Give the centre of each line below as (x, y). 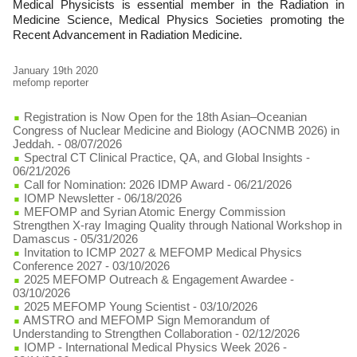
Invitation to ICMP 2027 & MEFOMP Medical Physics (161, 252)
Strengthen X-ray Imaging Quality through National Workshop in (177, 225)
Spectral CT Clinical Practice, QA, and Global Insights (162, 157)
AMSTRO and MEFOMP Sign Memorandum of (145, 320)
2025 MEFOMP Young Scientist (107, 306)
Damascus (41, 238)
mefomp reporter (51, 82)
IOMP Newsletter (67, 198)
